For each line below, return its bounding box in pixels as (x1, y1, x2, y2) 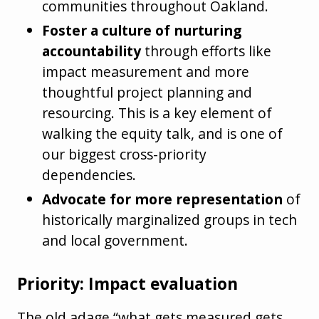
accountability (42, 41, 142, 61)
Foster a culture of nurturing (42, 21, 242, 41)
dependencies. (42, 165, 137, 185)
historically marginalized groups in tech (42, 210, 298, 230)
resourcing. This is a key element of (42, 103, 273, 123)
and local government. (42, 231, 189, 251)
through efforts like (141, 41, 272, 61)
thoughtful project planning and (42, 83, 253, 103)
